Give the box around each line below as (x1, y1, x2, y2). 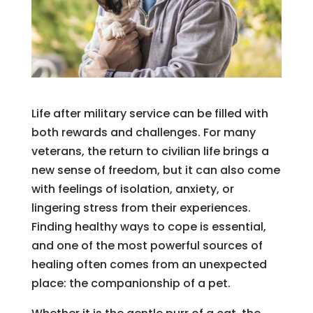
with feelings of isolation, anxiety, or (31, 180, 234, 197)
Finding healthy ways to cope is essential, (31, 218, 266, 235)
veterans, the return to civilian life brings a (31, 143, 269, 159)
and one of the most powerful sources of (31, 237, 263, 254)
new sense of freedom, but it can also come (31, 161, 280, 178)
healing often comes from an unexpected (31, 256, 267, 272)
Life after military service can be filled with (31, 105, 268, 122)
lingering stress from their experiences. (31, 199, 251, 216)
